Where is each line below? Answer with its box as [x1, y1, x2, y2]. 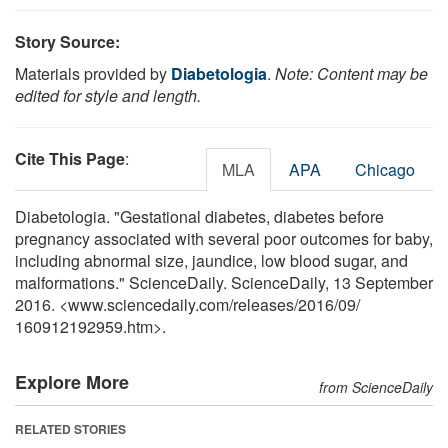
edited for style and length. [15, 83, 201, 107]
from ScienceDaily [319, 376, 433, 397]
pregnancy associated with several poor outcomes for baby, [15, 226, 433, 250]
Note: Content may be [275, 61, 428, 85]
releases [233, 292, 294, 316]
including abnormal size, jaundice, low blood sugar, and [15, 248, 408, 272]
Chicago [355, 157, 415, 181]
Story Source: [15, 29, 120, 53]
